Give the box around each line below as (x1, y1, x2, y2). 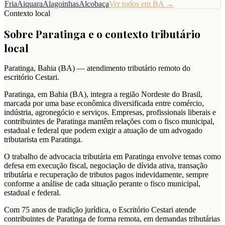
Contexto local (4, 9, 50, 18)
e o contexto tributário (86, 27, 200, 41)
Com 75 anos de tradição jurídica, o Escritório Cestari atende (4, 205, 196, 214)
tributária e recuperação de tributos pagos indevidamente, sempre (4, 170, 208, 179)
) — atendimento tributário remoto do (72, 63, 190, 72)
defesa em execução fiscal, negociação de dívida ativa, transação (4, 161, 207, 170)
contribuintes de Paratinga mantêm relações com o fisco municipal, (4, 117, 214, 126)
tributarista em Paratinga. (4, 135, 82, 144)
